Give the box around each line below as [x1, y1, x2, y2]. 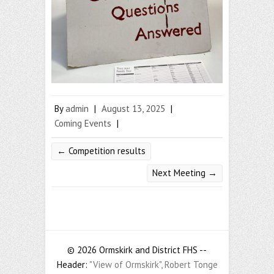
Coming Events [54, 117, 111, 130]
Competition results [66, 145, 146, 157]
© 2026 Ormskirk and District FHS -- [67, 244, 207, 256]
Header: [56, 259, 89, 271]
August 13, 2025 [102, 103, 165, 115]
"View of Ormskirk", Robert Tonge [89, 259, 218, 271]
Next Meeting [152, 167, 208, 179]
